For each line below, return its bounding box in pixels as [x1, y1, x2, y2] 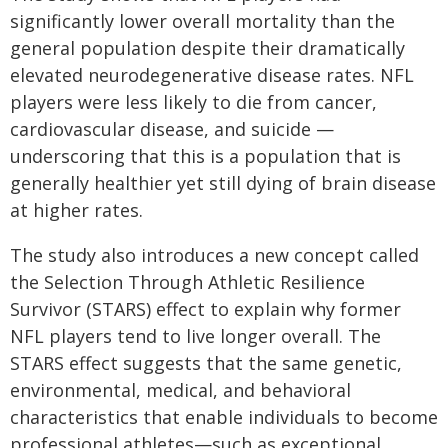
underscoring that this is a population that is [10, 144, 401, 168]
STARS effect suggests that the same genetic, [10, 351, 402, 375]
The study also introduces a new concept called [10, 243, 419, 267]
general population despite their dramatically [10, 36, 405, 60]
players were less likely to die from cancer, [10, 90, 377, 114]
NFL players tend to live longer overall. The [10, 324, 381, 348]
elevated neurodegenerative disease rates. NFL [10, 63, 414, 87]
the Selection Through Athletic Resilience [10, 270, 365, 294]
